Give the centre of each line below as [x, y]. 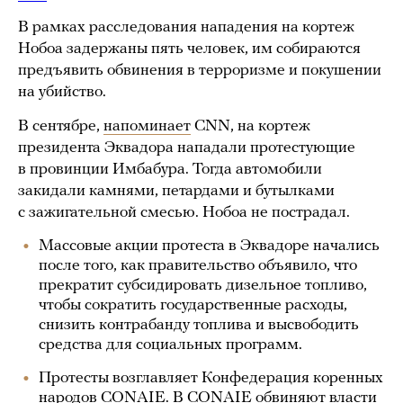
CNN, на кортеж [251, 126]
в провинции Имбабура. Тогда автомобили [170, 170]
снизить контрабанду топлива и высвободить [199, 325]
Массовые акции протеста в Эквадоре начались [209, 246]
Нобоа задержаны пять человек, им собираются [189, 49]
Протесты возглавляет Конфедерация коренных [211, 378]
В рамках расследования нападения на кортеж [186, 27]
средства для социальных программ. [170, 345]
